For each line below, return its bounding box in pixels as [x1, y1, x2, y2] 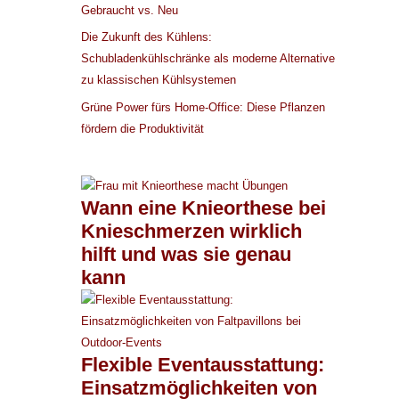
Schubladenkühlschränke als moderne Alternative [81, 52, 335, 66]
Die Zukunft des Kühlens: [81, 30, 212, 45]
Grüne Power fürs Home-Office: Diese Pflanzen [81, 100, 325, 114]
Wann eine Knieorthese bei [81, 196, 326, 219]
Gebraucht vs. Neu [81, 3, 178, 17]
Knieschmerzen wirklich [81, 219, 302, 242]
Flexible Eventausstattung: [81, 353, 324, 376]
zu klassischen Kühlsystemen [81, 73, 236, 87]
